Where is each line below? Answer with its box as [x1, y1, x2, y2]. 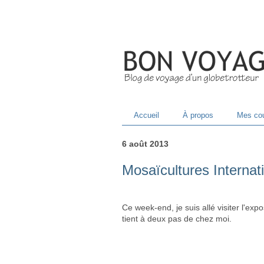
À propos [182, 111, 213, 120]
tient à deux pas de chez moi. [122, 214, 232, 224]
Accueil [133, 111, 159, 120]
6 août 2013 [122, 139, 169, 149]
